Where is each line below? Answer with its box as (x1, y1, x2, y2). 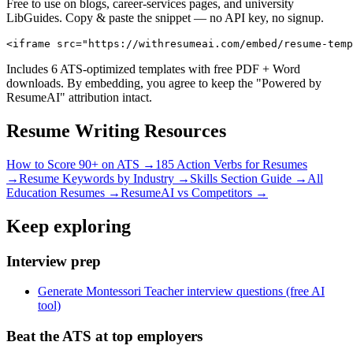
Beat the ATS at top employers (6, 328, 203, 345)
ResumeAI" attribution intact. (6, 90, 152, 104)
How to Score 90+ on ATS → (6, 157, 155, 171)
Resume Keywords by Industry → (19, 171, 190, 185)
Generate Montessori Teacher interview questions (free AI (38, 284, 325, 299)
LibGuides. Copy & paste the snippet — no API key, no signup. (6, 10, 324, 24)
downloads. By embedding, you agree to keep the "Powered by (6, 76, 321, 90)
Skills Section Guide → (190, 171, 307, 185)
